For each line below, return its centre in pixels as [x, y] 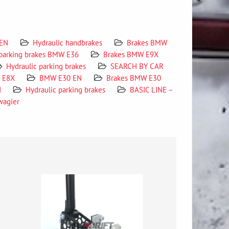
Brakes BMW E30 [134, 78]
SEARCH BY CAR [137, 66]
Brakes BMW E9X [131, 54]
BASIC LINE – [151, 89]
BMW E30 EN [61, 78]
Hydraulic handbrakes [67, 42]
